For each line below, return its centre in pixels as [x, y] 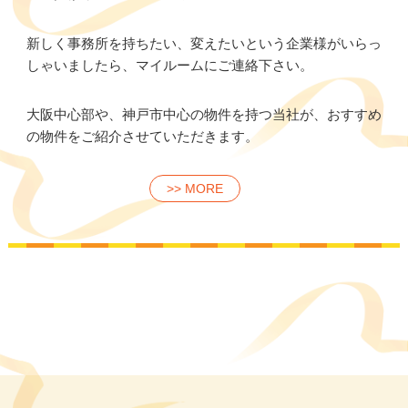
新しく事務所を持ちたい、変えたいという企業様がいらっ [204, 44]
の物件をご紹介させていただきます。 [142, 137]
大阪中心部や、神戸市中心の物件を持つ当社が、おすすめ [204, 115]
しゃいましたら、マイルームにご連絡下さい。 [169, 66]
